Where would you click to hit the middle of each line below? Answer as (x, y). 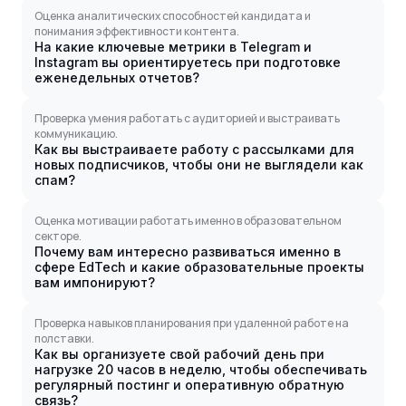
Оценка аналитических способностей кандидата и (173, 16)
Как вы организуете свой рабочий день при (179, 354)
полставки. (64, 339)
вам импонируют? (95, 283)
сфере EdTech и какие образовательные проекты (199, 267)
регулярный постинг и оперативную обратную (189, 385)
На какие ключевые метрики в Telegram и (173, 47)
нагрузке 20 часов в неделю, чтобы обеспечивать (201, 370)
